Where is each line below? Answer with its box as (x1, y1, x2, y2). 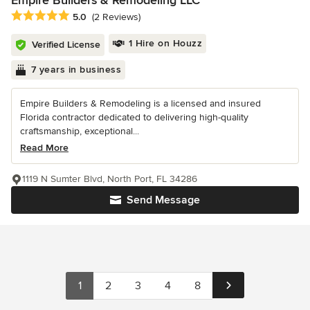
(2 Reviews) (92, 11, 140, 24)
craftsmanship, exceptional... (20, 125, 139, 138)
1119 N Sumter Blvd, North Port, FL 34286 (22, 173, 197, 185)
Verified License (32, 39, 100, 51)
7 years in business (30, 64, 121, 76)
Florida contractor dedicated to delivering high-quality (20, 111, 248, 124)
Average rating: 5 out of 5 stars (10, 9, 158, 24)
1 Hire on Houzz (128, 37, 202, 50)
